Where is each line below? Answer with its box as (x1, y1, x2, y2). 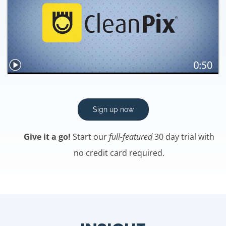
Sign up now (92, 105, 134, 114)
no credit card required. (74, 147, 164, 159)
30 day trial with (152, 131, 214, 143)
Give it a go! (24, 131, 71, 143)
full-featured (109, 131, 152, 143)
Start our (71, 131, 109, 143)
